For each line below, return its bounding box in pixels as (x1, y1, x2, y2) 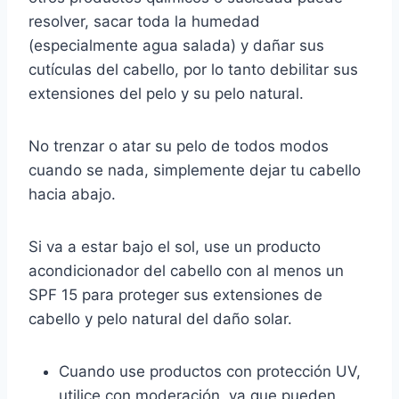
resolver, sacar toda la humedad (28, 12, 260, 31)
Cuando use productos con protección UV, (59, 362, 361, 381)
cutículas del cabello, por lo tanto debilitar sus (28, 61, 358, 79)
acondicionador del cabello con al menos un (28, 262, 344, 281)
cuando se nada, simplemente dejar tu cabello (28, 161, 361, 180)
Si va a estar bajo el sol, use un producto (28, 238, 321, 256)
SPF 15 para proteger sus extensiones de (28, 286, 322, 305)
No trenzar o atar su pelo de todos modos (28, 137, 329, 156)
